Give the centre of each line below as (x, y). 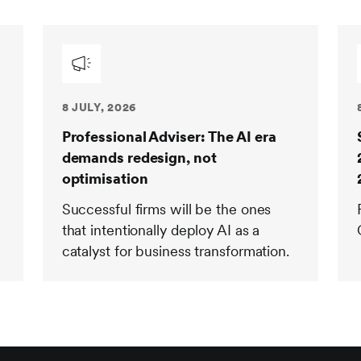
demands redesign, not (139, 158)
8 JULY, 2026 (99, 107)
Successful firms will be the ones (166, 209)
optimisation (105, 178)
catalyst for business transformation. (175, 251)
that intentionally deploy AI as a (161, 230)
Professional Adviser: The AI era (169, 137)
